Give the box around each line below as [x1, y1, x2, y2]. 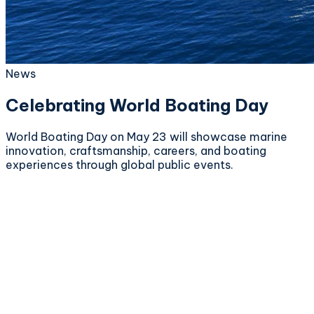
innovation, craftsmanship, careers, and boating [6, 143, 266, 158]
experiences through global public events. [6, 157, 233, 172]
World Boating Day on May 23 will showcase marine [6, 129, 287, 144]
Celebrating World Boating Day [6, 94, 268, 116]
